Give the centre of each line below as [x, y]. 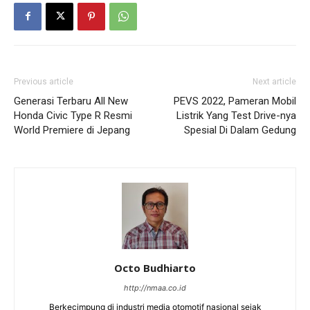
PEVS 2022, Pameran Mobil [235, 101]
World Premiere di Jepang [72, 130]
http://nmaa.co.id [155, 288]
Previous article [44, 81]
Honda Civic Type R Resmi [73, 115]
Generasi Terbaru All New [71, 101]
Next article [274, 81]
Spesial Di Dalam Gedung [240, 130]
